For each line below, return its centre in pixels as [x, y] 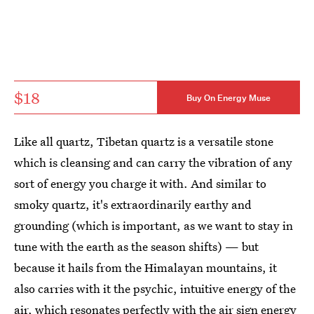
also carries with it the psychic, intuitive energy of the [155, 288]
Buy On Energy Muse [228, 97]
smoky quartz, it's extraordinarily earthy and [133, 204]
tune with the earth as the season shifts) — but [136, 246]
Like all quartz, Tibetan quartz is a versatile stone [144, 141]
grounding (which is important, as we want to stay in [153, 225]
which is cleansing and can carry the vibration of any [153, 162]
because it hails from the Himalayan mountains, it [145, 267]
